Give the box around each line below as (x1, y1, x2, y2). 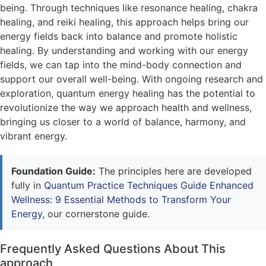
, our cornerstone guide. (42, 207, 150, 220)
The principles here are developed (96, 164, 252, 177)
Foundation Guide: (11, 164, 96, 177)
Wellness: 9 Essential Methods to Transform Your (11, 193, 231, 205)
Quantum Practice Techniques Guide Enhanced (44, 179, 254, 191)
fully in (11, 179, 44, 191)
